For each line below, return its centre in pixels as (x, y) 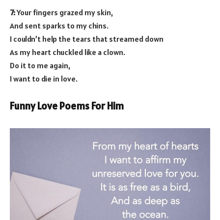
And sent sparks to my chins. (59, 25)
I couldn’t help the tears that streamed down (87, 39)
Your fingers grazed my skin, (64, 12)
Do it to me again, (40, 65)
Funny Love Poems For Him (67, 106)
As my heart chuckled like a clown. (68, 52)
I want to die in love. (44, 78)
